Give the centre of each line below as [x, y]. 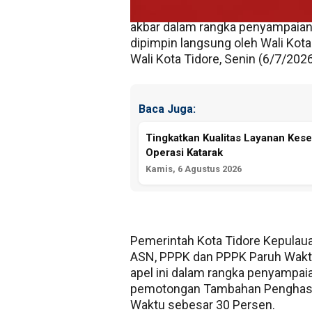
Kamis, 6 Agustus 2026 [194, 169]
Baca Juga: [167, 109]
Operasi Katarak [184, 153]
